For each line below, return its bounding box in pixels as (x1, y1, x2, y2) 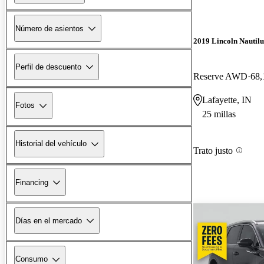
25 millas (202, 108, 236, 119)
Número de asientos (15, 24, 84, 33)
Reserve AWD (193, 71, 247, 81)
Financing (15, 177, 48, 187)
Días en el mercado (15, 216, 82, 225)
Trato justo (193, 145, 233, 156)
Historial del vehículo (15, 139, 87, 148)
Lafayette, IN (202, 94, 252, 105)
